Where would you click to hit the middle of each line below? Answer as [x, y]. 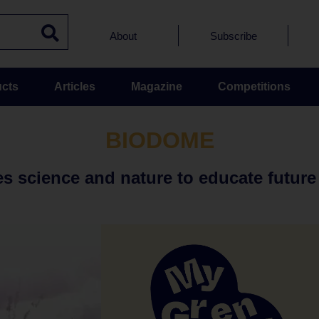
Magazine [156, 87]
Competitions [254, 87]
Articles [74, 87]
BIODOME [159, 140]
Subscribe [233, 36]
